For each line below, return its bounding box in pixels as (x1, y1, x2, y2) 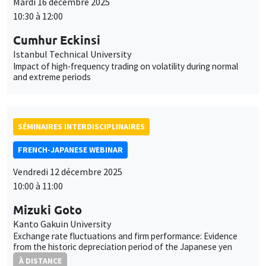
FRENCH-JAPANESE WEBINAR (18, 144, 123, 155)
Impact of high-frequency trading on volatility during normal (13, 60, 238, 72)
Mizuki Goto (13, 201, 82, 217)
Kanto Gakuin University (13, 217, 111, 230)
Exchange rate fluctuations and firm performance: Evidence (13, 230, 237, 242)
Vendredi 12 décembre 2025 (13, 165, 122, 178)
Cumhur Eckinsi (13, 31, 100, 47)
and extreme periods (13, 71, 91, 83)
